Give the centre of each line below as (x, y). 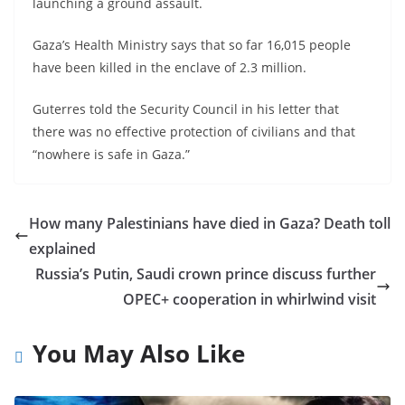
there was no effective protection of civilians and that (194, 131)
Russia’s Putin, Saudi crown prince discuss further (206, 273)
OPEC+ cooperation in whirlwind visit (250, 299)
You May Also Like (139, 353)
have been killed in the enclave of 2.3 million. (170, 67)
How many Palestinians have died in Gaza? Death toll (210, 223)
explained (62, 248)
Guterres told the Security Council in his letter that (186, 108)
